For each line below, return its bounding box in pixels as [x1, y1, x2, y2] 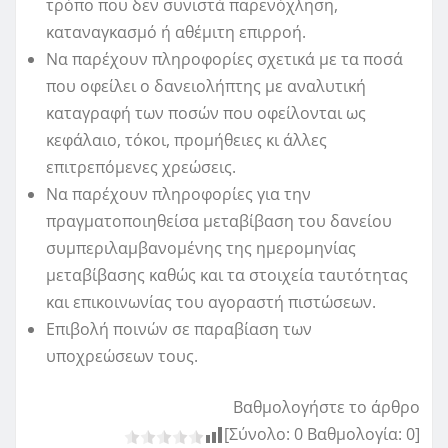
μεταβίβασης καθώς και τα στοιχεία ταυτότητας [46, 264, 408, 287]
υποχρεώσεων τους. [46, 345, 198, 368]
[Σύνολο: [224, 423, 294, 446]
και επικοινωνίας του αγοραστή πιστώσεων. [46, 291, 376, 314]
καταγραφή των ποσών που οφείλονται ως [46, 102, 366, 125]
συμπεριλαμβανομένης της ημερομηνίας [46, 237, 356, 260]
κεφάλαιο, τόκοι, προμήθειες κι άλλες [46, 129, 327, 152]
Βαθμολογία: [303, 423, 406, 446]
